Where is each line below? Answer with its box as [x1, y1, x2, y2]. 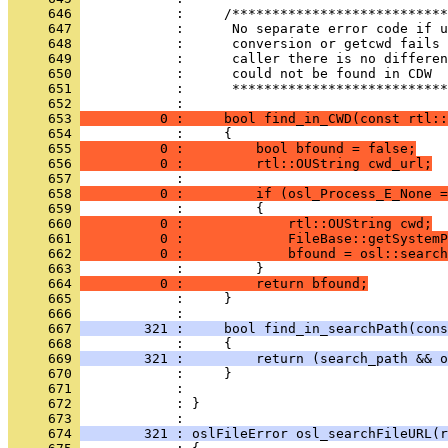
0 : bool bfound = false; [80, 141, 416, 156]
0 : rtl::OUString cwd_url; [80, 156, 432, 171]
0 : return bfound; [80, 276, 368, 291]
